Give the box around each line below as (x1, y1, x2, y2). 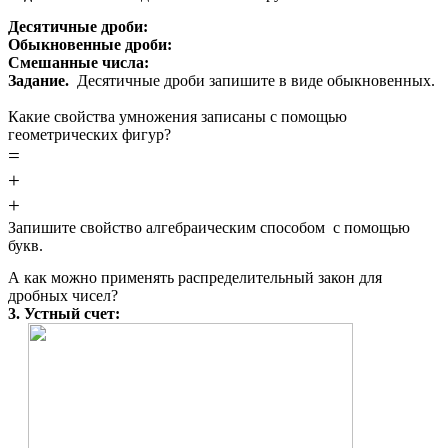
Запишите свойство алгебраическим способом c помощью (8, 218, 410, 236)
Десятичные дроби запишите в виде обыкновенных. (77, 71, 435, 89)
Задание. (8, 71, 77, 89)
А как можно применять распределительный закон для (8, 269, 382, 287)
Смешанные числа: (8, 53, 149, 71)
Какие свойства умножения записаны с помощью (8, 107, 347, 125)
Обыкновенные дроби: (8, 35, 172, 53)
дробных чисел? (8, 287, 118, 305)
